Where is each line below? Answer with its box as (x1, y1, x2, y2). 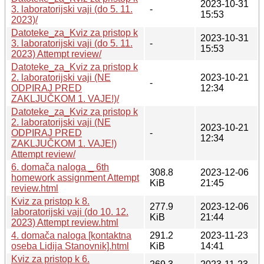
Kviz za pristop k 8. (11, 196, 90, 206)
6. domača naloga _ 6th (11, 161, 109, 172)
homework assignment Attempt (11, 172, 139, 183)
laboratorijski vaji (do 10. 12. (11, 206, 128, 217)
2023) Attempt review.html (11, 217, 118, 227)
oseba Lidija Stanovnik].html (11, 240, 129, 251)
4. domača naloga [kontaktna (11, 230, 131, 240)
